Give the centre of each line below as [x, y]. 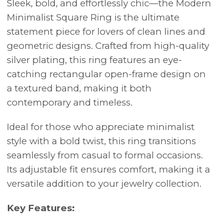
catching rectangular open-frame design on [106, 74]
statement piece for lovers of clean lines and [106, 31]
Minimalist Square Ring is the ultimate [93, 17]
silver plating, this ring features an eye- [94, 60]
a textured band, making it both [79, 88]
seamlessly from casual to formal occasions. [105, 155]
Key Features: [41, 208]
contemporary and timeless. [70, 102]
